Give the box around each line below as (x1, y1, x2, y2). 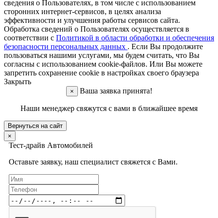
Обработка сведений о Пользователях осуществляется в (4, 25, 189, 34)
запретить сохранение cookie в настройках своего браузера (4, 69, 199, 77)
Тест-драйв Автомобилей (9, 141, 93, 150)
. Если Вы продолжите (127, 42, 203, 51)
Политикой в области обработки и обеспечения (56, 34, 214, 42)
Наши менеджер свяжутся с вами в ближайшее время (20, 104, 198, 113)
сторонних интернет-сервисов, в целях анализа (4, 7, 161, 16)
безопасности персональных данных (4, 42, 127, 51)
